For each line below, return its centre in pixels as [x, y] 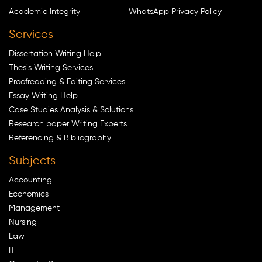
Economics [29, 194]
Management [34, 208]
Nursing [23, 223]
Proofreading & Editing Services [67, 82]
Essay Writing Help [43, 96]
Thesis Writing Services [51, 68]
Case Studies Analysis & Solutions [71, 110]
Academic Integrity [44, 12]
